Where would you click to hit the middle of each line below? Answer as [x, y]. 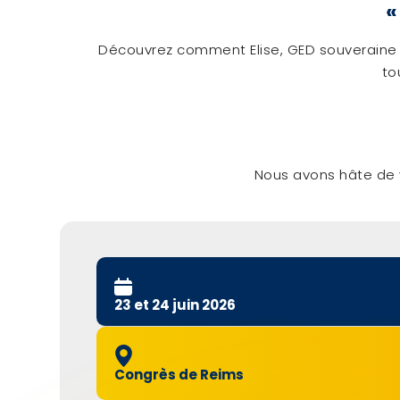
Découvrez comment [175, 49]
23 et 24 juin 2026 [175, 305]
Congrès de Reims [179, 375]
